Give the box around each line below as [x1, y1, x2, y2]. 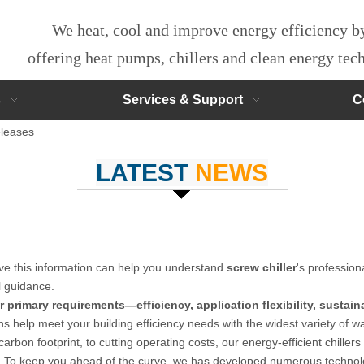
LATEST [96, 159, 195, 186]
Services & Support [123, 93, 243, 106]
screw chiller [227, 261, 297, 274]
